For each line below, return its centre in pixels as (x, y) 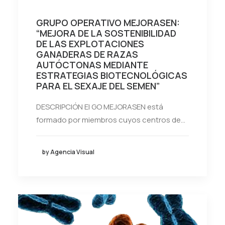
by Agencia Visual (68, 152)
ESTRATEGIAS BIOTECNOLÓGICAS (112, 75)
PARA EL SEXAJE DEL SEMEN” (98, 86)
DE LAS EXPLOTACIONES (90, 43)
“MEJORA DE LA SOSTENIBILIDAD (106, 33)
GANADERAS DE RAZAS (87, 54)
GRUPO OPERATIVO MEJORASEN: (108, 22)
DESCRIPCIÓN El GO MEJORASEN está (100, 106)
